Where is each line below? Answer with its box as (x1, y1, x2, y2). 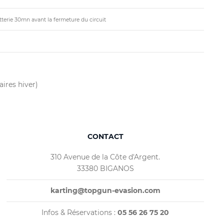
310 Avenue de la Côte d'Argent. (50, 152, 160, 161)
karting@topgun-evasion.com (50, 186, 160, 195)
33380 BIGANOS (76, 164, 134, 173)
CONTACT (87, 132, 123, 141)
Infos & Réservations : (41, 208, 118, 217)
